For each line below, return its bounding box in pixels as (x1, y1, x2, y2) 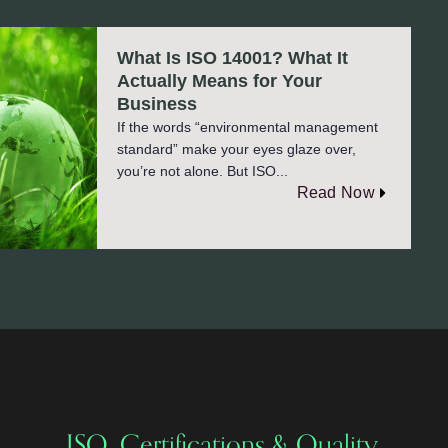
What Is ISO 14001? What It (117, 47, 349, 68)
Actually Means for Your (117, 70, 323, 91)
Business (117, 93, 198, 114)
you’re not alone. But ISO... (117, 162, 289, 179)
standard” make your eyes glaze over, (117, 140, 357, 157)
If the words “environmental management (117, 118, 379, 135)
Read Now (296, 183, 375, 201)
